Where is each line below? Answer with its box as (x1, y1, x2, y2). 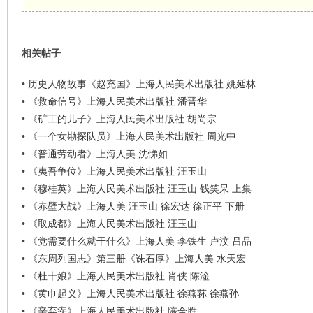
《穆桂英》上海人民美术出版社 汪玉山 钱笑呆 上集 (27, 183, 252, 194)
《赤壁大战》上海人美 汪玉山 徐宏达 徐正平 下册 (27, 201, 245, 212)
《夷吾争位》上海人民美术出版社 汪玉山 (27, 166, 207, 177)
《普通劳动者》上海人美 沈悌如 (27, 148, 168, 159)
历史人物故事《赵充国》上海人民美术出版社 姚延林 (27, 78, 256, 89)
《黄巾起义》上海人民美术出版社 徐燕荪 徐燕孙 (27, 288, 239, 299)
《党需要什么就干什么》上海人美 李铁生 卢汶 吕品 (27, 235, 252, 247)
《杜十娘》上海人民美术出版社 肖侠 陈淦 (27, 270, 210, 282)
